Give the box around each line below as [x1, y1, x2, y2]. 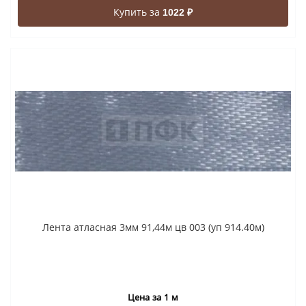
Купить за [113, 5, 163, 18]
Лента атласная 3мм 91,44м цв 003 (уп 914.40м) [42, 220, 264, 234]
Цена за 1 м [128, 290, 178, 303]
